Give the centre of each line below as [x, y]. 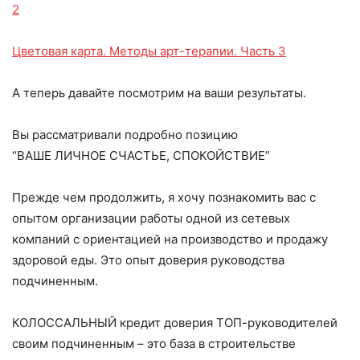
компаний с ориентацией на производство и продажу [170, 239]
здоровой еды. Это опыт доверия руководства [148, 260]
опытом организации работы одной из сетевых [151, 218]
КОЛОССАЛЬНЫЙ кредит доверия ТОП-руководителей [175, 323]
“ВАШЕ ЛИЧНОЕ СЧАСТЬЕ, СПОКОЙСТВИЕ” [141, 155]
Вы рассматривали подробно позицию [125, 135]
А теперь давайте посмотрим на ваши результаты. [159, 93]
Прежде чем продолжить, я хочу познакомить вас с [164, 197]
